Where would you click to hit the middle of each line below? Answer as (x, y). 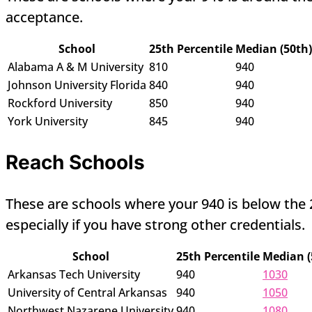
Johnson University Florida (77, 85)
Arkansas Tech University (74, 275)
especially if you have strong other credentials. (155, 225)
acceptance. (44, 17)
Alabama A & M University (76, 67)
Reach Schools (75, 163)
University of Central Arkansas (87, 293)
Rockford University (60, 103)
